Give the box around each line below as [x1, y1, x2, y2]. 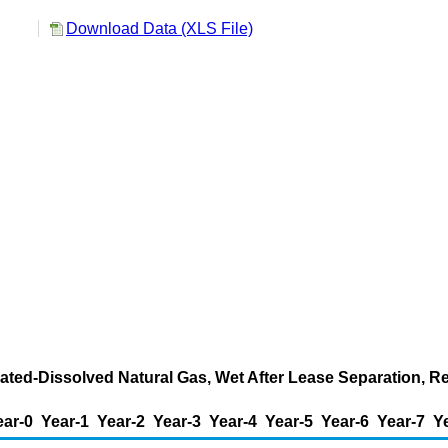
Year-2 [97, 413, 145, 430]
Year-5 [265, 413, 313, 430]
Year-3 [153, 413, 201, 430]
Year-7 [377, 413, 425, 430]
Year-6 [321, 413, 369, 430]
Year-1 [41, 413, 89, 430]
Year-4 [209, 413, 257, 430]
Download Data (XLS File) [66, 20, 253, 37]
